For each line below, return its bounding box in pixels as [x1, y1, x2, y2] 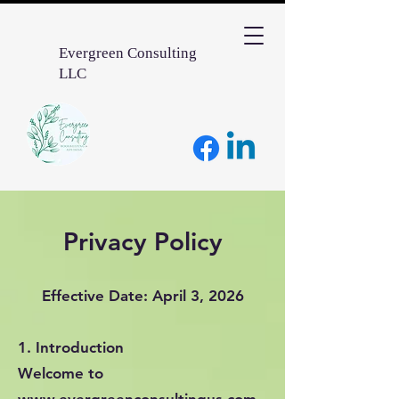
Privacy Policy [62, 226, 223, 256]
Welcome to [18, 364, 103, 382]
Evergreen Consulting [59, 45, 197, 61]
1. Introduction [18, 338, 124, 356]
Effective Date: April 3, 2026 [41, 287, 244, 305]
